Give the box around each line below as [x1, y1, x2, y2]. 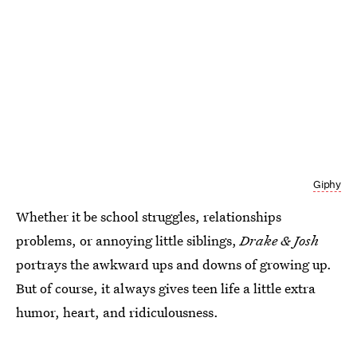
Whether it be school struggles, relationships [16, 206, 281, 226]
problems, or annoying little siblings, [16, 230, 240, 249]
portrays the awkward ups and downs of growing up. [16, 254, 331, 273]
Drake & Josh [240, 230, 319, 249]
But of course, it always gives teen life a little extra [16, 278, 316, 297]
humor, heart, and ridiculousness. [16, 302, 218, 321]
